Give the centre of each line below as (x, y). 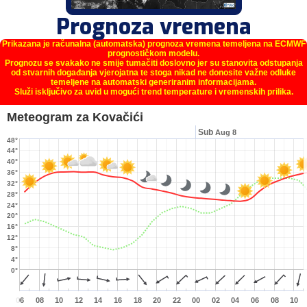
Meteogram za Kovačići (75, 117)
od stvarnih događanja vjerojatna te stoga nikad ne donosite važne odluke (153, 72)
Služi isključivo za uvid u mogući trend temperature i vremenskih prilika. (153, 91)
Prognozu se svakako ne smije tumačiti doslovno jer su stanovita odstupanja (153, 63)
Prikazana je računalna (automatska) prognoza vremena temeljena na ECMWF (153, 44)
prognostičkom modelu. (153, 53)
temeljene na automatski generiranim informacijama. (153, 82)
